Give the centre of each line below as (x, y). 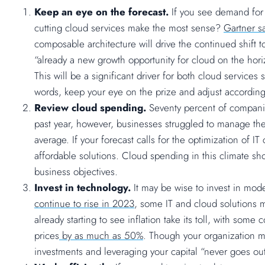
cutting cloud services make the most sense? (129, 28)
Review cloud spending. (92, 108)
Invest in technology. (84, 188)
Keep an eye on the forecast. (103, 12)
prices (47, 236)
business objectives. (76, 172)
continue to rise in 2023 (84, 204)
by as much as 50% (101, 236)
